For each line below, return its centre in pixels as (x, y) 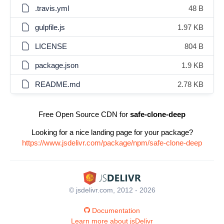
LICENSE (51, 46)
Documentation (116, 210)
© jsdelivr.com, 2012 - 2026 (112, 190)
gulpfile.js (50, 27)
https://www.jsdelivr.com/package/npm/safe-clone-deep (112, 143)
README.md (57, 84)
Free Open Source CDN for (84, 114)
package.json (57, 65)
